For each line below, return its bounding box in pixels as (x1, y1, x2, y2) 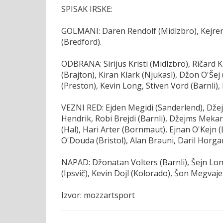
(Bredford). (61, 36, 102, 48)
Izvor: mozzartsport (61, 190, 135, 201)
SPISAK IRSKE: (61, 3, 112, 15)
